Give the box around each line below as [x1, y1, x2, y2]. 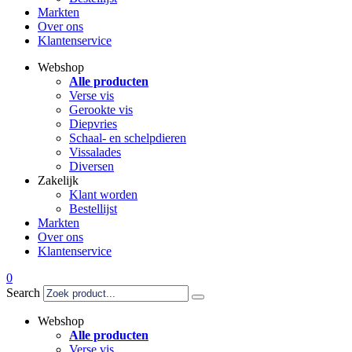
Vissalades [69, 145, 121, 159]
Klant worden [69, 188, 137, 201]
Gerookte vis [69, 103, 133, 116]
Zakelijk [38, 174, 79, 187]
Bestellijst [69, 202, 117, 215]
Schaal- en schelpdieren [69, 131, 186, 145]
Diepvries [69, 117, 117, 130]
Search [6, 286, 40, 299]
